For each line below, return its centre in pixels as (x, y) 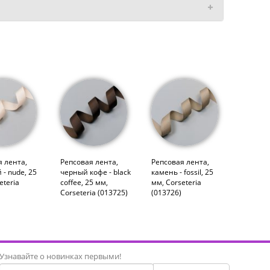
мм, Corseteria (176, 182)
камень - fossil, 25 (182, 172)
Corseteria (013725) (94, 192)
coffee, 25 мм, (84, 182)
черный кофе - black (95, 172)
